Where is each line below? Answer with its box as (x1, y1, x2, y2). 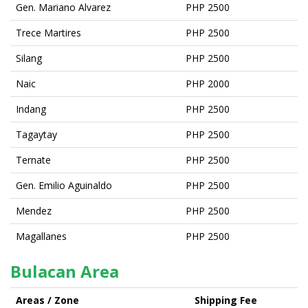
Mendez (16, 203, 52, 217)
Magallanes (16, 229, 67, 243)
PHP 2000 (186, 76, 230, 90)
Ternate (16, 153, 51, 166)
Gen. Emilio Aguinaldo (16, 178, 112, 192)
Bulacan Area (10, 259, 119, 283)
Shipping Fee (195, 293, 257, 307)
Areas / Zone (16, 293, 79, 307)
